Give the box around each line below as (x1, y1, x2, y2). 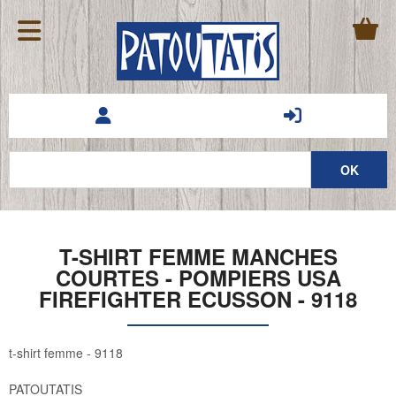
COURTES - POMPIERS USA (55, 262, 341, 293)
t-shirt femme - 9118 (9, 344, 123, 362)
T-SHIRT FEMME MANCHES (58, 240, 338, 271)
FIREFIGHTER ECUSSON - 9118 (39, 283, 357, 314)
